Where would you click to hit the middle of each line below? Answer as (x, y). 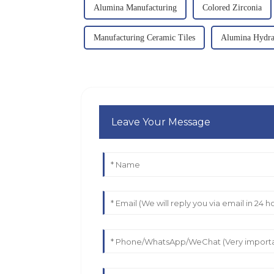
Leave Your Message (161, 122)
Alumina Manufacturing (135, 7)
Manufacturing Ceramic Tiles (144, 37)
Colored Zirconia (232, 7)
